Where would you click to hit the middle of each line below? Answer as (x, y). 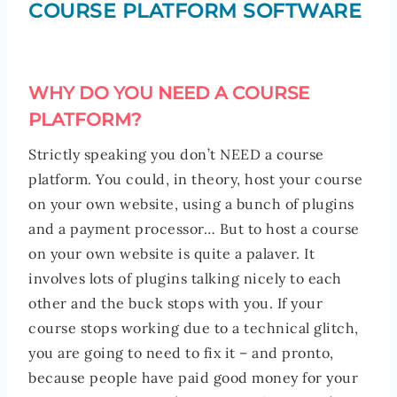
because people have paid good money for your (193, 378)
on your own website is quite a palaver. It (171, 254)
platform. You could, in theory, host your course (195, 179)
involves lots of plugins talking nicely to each (185, 279)
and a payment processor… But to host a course (194, 229)
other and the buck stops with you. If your (175, 304)
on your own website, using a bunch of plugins (191, 204)
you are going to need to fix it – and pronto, (181, 353)
